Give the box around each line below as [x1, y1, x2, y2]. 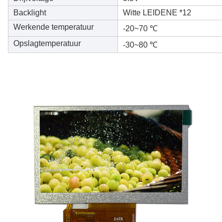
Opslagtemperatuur [13, 39, 81, 48]
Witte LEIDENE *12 [123, 8, 191, 17]
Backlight [13, 8, 46, 17]
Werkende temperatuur [13, 23, 94, 31]
